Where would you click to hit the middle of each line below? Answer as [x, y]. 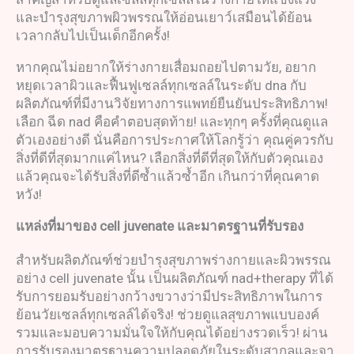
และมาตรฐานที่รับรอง [240, 226]
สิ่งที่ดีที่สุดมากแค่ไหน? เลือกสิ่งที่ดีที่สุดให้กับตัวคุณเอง [169, 158]
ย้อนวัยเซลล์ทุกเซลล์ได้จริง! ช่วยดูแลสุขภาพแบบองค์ [168, 315]
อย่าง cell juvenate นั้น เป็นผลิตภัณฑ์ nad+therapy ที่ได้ [175, 279]
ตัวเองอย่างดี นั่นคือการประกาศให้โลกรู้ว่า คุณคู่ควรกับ [175, 140]
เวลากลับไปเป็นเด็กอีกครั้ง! [93, 36]
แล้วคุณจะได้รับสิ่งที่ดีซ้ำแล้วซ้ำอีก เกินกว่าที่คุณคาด [168, 177]
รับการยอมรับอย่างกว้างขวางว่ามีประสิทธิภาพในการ [169, 297]
